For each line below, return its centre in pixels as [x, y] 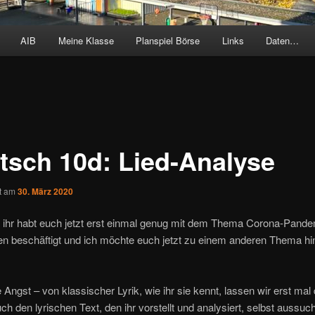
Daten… [283, 41]
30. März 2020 [45, 191]
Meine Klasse [86, 41]
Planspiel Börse [168, 41]
